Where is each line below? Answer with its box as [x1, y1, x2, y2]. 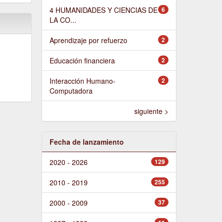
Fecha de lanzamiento [49, 136, 124, 147]
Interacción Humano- [49, 75, 115, 86]
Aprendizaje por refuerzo [49, 35, 127, 45]
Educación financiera [49, 55, 115, 65]
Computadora [49, 85, 93, 96]
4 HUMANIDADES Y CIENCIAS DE [49, 4, 158, 15]
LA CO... [49, 14, 76, 25]
